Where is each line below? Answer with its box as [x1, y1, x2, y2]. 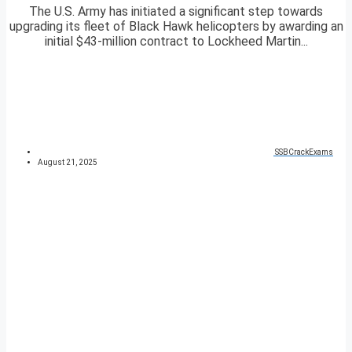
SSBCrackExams [275, 148, 333, 157]
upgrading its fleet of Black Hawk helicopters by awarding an [9, 19, 343, 35]
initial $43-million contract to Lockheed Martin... [44, 34, 308, 49]
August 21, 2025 [38, 158, 97, 167]
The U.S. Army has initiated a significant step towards [29, 4, 323, 20]
